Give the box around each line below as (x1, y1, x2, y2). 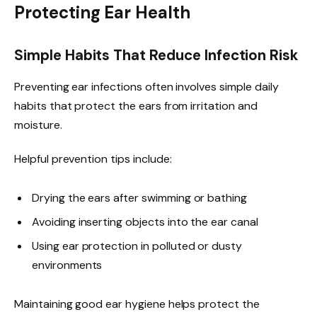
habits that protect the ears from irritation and (14, 98, 258, 113)
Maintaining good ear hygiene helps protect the (14, 296, 260, 311)
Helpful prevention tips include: (14, 151, 172, 166)
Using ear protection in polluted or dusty (32, 238, 243, 253)
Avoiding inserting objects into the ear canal (32, 214, 258, 229)
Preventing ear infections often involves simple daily (14, 79, 279, 94)
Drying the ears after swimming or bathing (32, 190, 248, 205)
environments (32, 257, 103, 272)
